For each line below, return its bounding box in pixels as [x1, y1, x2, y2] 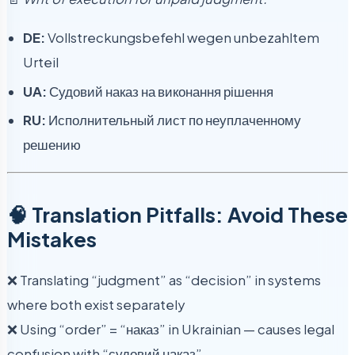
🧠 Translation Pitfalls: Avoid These [7, 200, 348, 227]
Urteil [23, 54, 59, 71]
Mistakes [7, 225, 97, 252]
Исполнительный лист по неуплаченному [46, 112, 301, 129]
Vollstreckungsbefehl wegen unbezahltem [45, 29, 319, 47]
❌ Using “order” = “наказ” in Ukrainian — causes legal [7, 320, 334, 338]
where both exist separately [7, 296, 185, 313]
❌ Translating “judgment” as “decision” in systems [7, 271, 321, 288]
